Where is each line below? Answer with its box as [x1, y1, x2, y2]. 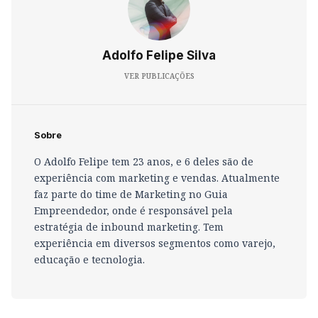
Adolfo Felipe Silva [102, 48, 216, 62]
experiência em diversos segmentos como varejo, [34, 236, 275, 250]
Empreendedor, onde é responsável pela [34, 204, 233, 217]
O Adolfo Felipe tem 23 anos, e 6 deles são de [34, 155, 253, 168]
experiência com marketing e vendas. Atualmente [34, 171, 280, 185]
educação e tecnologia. [34, 253, 145, 266]
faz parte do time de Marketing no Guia [34, 187, 228, 201]
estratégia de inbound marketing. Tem [34, 220, 224, 234]
